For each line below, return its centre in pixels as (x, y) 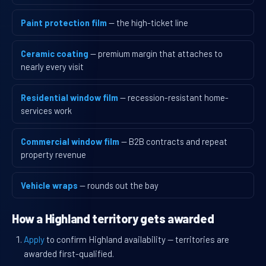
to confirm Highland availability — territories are (137, 240)
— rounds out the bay (119, 186)
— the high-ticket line (148, 23)
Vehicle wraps (49, 186)
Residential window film (69, 98)
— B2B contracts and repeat (174, 142)
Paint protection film (64, 23)
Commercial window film (70, 142)
